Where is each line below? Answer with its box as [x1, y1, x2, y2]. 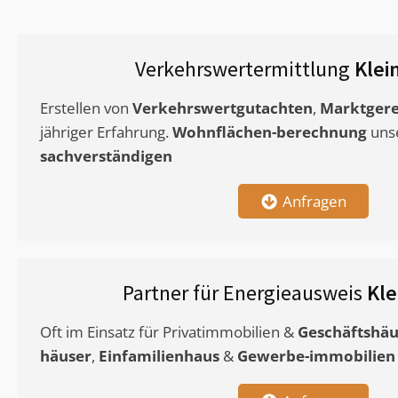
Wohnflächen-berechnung [172, 122, 367, 143]
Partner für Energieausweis [123, 279, 367, 307]
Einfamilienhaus [99, 346, 219, 367]
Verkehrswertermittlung [135, 55, 354, 84]
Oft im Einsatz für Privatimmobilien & [40, 322, 298, 343]
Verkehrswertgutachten [132, 98, 313, 119]
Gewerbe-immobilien [237, 346, 395, 367]
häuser [40, 346, 92, 367]
